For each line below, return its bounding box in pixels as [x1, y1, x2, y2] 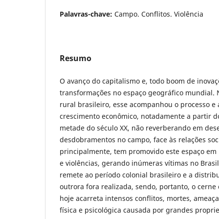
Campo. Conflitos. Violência [114, 9, 203, 19]
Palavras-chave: [60, 9, 114, 19]
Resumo [60, 52, 91, 64]
